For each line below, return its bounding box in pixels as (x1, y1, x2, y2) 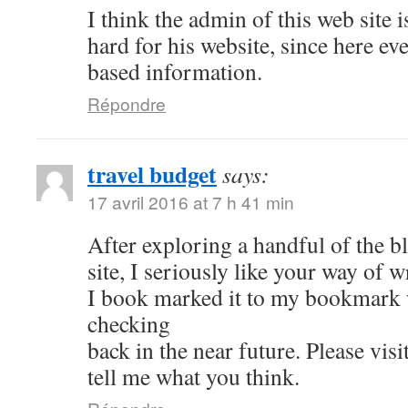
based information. (87, 56, 262, 87)
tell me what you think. (87, 361, 300, 392)
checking (87, 308, 170, 339)
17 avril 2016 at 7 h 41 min (87, 189, 294, 214)
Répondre (87, 91, 166, 116)
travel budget (87, 157, 217, 191)
